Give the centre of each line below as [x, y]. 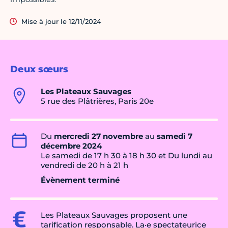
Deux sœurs [39, 69]
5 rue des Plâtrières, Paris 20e [97, 101]
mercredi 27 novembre [98, 136]
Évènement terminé [80, 180]
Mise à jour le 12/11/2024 [61, 22]
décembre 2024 [71, 146]
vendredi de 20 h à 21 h [84, 165]
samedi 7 [175, 136]
